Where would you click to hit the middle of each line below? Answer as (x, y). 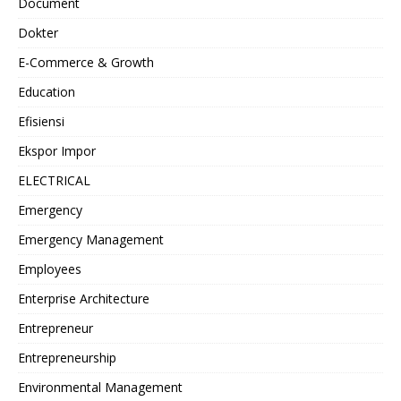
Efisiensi (41, 121)
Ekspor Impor (57, 150)
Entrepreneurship (67, 357)
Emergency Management (91, 239)
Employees (50, 269)
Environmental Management (100, 387)
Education (47, 91)
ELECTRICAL (54, 180)
